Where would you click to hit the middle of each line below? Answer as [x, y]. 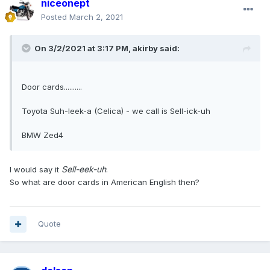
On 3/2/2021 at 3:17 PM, [83, 49]
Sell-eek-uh [84, 169]
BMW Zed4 [42, 135]
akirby [145, 49]
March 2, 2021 [96, 17]
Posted [55, 17]
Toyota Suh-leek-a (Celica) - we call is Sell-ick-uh [116, 111]
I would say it [36, 170]
